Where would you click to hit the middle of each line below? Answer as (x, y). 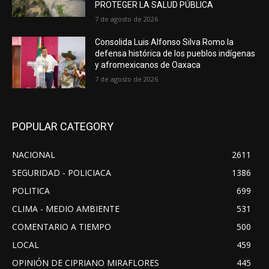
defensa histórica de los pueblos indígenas (175, 54)
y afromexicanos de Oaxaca (148, 65)
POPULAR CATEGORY (63, 126)
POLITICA (31, 190)
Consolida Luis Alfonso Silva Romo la (165, 42)
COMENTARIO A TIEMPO (62, 226)
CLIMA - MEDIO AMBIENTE (66, 208)
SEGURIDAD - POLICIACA (62, 172)
